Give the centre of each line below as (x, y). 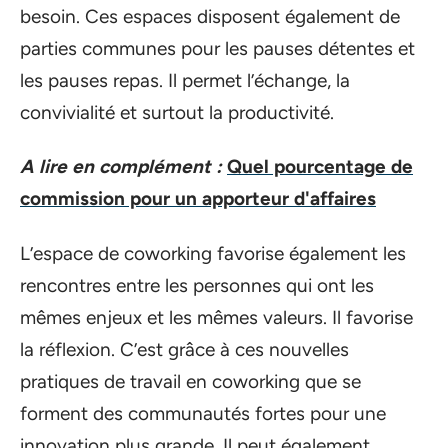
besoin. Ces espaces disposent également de (210, 16)
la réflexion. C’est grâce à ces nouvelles (184, 349)
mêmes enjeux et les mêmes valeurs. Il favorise (216, 317)
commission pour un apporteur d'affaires (198, 198)
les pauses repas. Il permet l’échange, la (185, 80)
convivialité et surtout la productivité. (179, 112)
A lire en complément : (121, 166)
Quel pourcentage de (320, 166)
